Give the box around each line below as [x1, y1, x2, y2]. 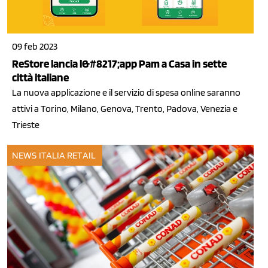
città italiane [12, 71, 69, 85]
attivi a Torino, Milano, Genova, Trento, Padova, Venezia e [12, 103, 237, 115]
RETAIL [67, 149, 96, 161]
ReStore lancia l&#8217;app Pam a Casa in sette [12, 57, 227, 71]
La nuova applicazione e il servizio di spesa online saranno [12, 87, 240, 99]
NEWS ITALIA [12, 149, 66, 161]
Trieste [12, 119, 39, 131]
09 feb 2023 [12, 41, 57, 53]
